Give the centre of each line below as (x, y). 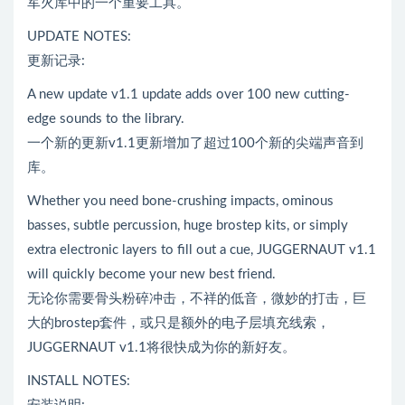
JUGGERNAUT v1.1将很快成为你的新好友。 (161, 347)
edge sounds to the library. (106, 118)
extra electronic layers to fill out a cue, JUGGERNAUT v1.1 (202, 250)
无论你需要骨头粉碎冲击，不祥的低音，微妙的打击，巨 (197, 298)
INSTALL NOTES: (79, 381)
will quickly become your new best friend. (151, 274)
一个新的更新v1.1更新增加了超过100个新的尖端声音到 (195, 143)
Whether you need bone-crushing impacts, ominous (180, 201)
